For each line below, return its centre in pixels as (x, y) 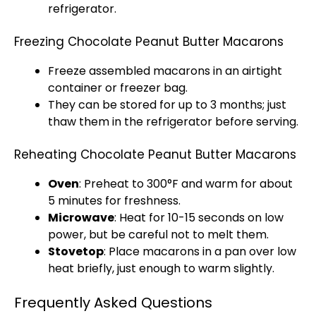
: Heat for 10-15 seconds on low (199, 218)
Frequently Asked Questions (113, 303)
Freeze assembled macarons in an (145, 71)
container (75, 88)
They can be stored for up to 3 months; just (167, 105)
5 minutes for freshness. (114, 201)
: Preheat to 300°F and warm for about (186, 184)
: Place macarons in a (164, 251)
